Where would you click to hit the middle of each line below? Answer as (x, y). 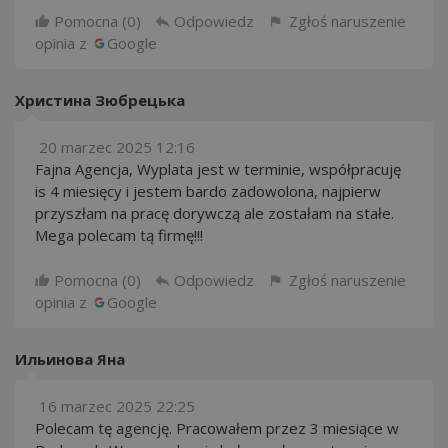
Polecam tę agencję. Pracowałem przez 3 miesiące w (217, 428)
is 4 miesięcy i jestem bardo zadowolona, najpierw (208, 191)
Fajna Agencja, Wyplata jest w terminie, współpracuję (218, 169)
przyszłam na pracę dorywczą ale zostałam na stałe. (214, 213)
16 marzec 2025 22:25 (117, 406)
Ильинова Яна (70, 359)
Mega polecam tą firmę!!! (119, 235)
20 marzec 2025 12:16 (117, 147)
